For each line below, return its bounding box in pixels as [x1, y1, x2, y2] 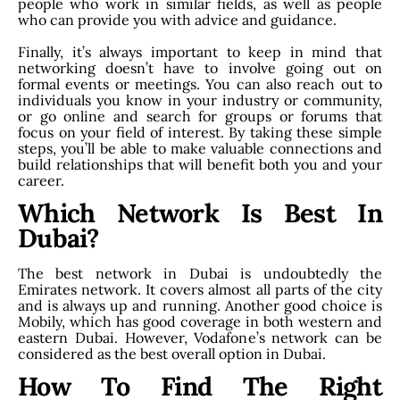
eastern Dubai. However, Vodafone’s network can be [18, 328, 382, 346]
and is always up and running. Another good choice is [18, 296, 382, 314]
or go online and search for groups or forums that [18, 106, 382, 125]
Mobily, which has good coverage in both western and [18, 312, 382, 330]
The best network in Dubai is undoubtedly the [18, 263, 382, 282]
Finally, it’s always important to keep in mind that [18, 42, 382, 61]
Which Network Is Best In [18, 196, 382, 229]
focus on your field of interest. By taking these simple [18, 122, 382, 141]
